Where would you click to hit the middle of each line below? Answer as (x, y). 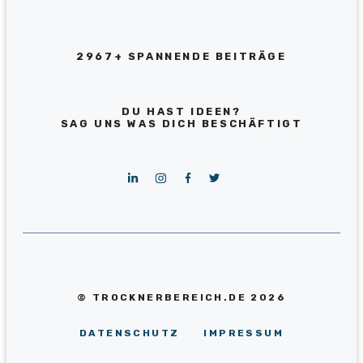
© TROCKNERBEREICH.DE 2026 (181, 298)
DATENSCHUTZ (129, 333)
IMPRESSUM (243, 333)
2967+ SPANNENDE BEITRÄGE (181, 56)
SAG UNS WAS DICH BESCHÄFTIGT (181, 123)
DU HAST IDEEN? (181, 111)
